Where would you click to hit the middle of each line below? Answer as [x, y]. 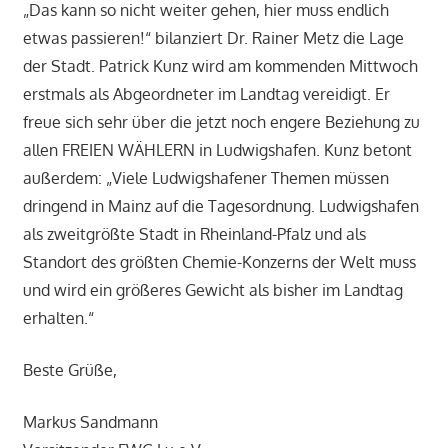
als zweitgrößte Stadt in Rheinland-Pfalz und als [194, 233]
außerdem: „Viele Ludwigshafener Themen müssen [205, 177]
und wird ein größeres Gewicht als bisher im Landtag [212, 289]
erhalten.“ [58, 317]
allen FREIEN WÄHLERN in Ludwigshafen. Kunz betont [217, 149]
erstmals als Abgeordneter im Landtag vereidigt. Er [206, 93]
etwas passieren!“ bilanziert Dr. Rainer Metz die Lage [213, 37]
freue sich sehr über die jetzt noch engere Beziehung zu [221, 121]
